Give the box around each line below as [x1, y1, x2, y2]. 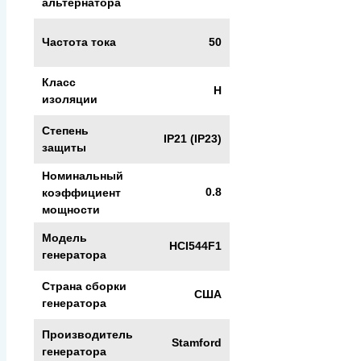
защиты [42, 140, 86, 154]
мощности [42, 202, 100, 216]
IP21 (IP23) [164, 132, 222, 146]
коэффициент [42, 185, 121, 199]
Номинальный [42, 168, 123, 182]
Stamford [172, 336, 222, 350]
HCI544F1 [169, 239, 222, 253]
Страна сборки [42, 279, 127, 293]
